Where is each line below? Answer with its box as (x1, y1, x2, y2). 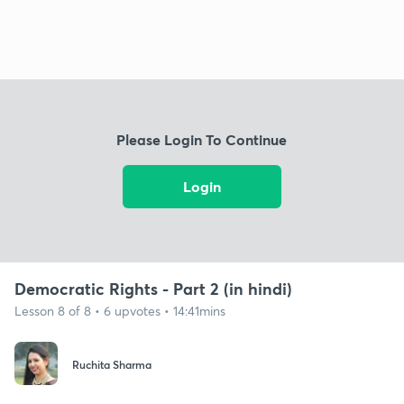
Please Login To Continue (116, 130, 288, 150)
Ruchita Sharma (72, 357, 151, 372)
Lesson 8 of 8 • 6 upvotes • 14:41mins (14, 301, 225, 319)
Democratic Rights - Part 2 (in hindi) (14, 277, 292, 299)
